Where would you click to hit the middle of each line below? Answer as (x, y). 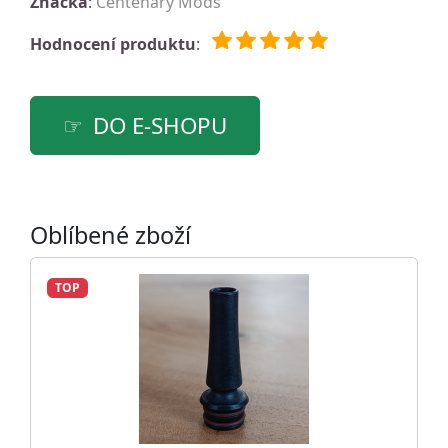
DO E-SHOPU (160, 125)
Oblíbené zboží (110, 235)
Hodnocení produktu (113, 44)
